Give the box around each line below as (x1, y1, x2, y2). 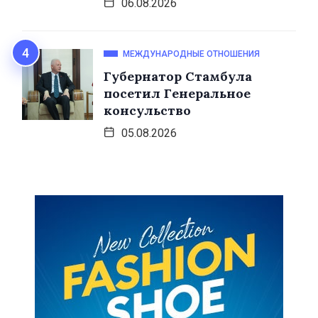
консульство (104, 102, 191, 119)
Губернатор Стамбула (104, 68, 252, 85)
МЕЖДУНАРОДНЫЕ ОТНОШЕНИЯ (123, 49, 260, 60)
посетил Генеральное (104, 85, 251, 102)
